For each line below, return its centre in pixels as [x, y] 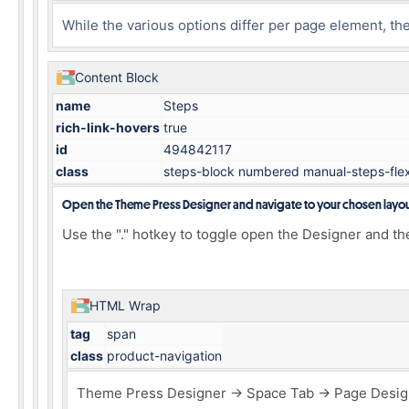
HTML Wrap [125, 305]
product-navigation [164, 356]
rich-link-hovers [108, 127]
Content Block [117, 77]
